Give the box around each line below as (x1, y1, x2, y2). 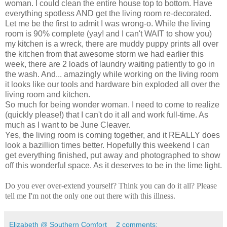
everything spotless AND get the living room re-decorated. (5, 9, 211, 18)
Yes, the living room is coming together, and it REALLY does (5, 130, 220, 139)
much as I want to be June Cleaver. (5, 120, 132, 129)
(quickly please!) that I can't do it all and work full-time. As (5, 110, 208, 119)
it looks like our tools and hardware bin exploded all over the (5, 80, 220, 89)
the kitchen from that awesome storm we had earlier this (5, 49, 204, 58)
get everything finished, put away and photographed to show (5, 150, 220, 160)
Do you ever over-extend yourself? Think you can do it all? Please (5, 181, 217, 190)
